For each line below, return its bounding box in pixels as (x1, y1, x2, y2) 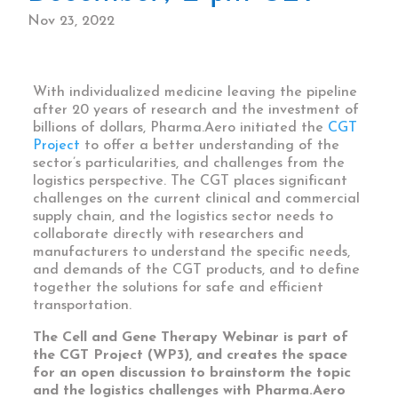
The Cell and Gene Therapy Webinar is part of (33, 330, 349, 346)
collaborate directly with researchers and (33, 227, 305, 243)
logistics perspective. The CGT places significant (33, 174, 348, 189)
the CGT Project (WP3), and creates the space (33, 348, 348, 363)
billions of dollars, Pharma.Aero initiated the (33, 121, 329, 136)
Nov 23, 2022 (28, 14, 115, 29)
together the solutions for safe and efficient (33, 281, 324, 296)
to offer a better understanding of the (80, 139, 340, 154)
